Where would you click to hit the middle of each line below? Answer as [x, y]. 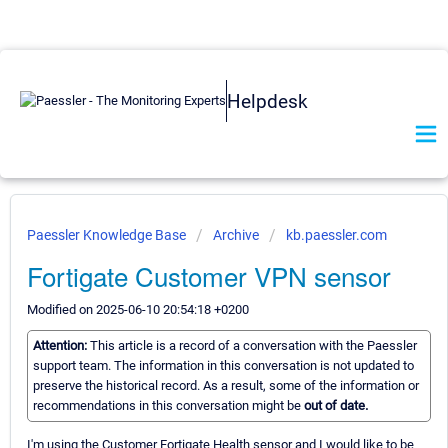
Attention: [61, 346]
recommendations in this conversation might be [168, 406]
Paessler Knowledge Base [108, 235]
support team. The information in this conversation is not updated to [223, 366]
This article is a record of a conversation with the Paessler [253, 346]
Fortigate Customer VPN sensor [209, 275]
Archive [236, 235]
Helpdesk [267, 101]
